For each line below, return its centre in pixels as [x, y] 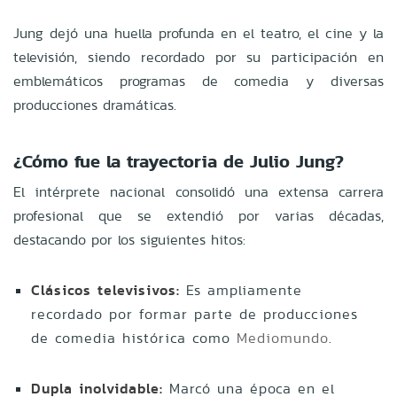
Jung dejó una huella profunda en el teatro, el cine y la [198, 33]
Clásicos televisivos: [105, 290]
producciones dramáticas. [95, 105]
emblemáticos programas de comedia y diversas [198, 81]
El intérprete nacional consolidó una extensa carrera [198, 191]
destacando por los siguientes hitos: [129, 239]
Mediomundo [283, 338]
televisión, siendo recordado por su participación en [198, 57]
